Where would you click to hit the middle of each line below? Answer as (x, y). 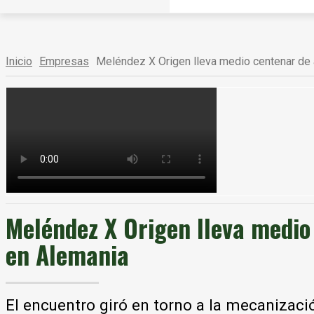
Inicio (19, 61)
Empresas (64, 61)
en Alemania (67, 254)
